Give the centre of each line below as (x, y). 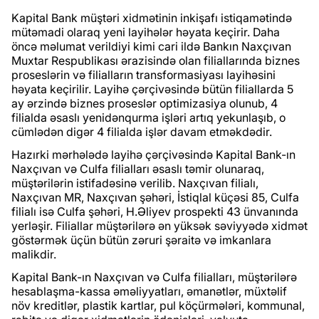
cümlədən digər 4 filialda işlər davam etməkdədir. (142, 132)
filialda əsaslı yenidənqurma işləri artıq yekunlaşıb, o (148, 118)
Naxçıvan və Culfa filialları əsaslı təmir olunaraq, (138, 169)
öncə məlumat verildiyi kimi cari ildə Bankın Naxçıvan (151, 47)
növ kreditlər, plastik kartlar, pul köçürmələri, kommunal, (158, 306)
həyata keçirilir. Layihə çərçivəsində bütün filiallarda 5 (152, 89)
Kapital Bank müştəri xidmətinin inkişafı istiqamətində (152, 18)
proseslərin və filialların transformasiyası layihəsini (143, 75)
